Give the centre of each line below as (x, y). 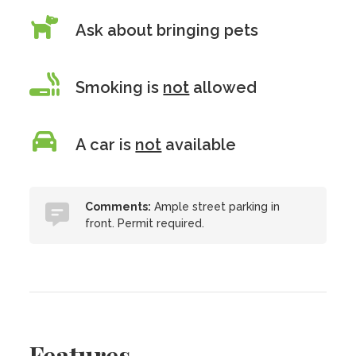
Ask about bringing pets (167, 30)
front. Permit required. (145, 223)
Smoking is (120, 87)
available (199, 145)
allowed (223, 87)
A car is (106, 145)
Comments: (118, 207)
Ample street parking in (216, 207)
